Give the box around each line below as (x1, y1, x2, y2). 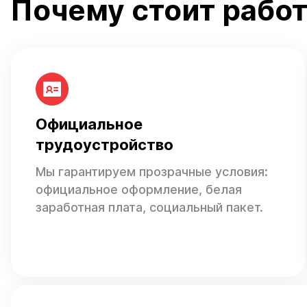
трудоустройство (36, 136, 173, 154)
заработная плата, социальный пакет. (36, 200, 263, 215)
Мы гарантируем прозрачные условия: (36, 164, 268, 180)
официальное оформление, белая (36, 182, 242, 197)
